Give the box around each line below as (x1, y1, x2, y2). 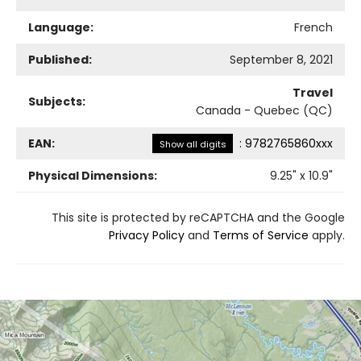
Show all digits (159, 137, 226, 151)
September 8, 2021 (230, 51, 333, 68)
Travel (293, 84, 333, 101)
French (294, 19, 333, 35)
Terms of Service (213, 226, 309, 243)
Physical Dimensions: (28, 167, 157, 184)
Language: (28, 19, 93, 35)
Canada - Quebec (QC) (196, 102, 333, 118)
